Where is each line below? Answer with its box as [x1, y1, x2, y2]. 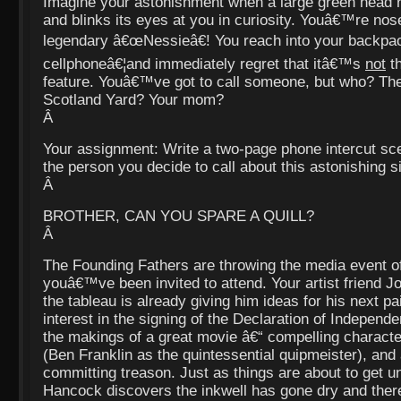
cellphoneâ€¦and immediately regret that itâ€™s [43, 55, 365, 73]
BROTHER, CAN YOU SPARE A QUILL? [43, 208, 314, 226]
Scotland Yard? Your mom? [43, 91, 224, 109]
